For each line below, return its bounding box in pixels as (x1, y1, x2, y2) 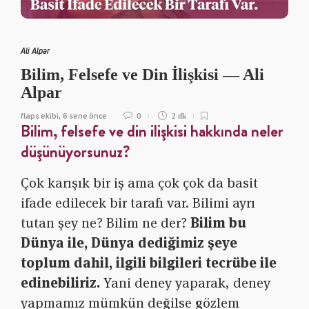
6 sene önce (63, 110, 107, 121)
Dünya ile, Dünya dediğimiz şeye (21, 234, 237, 252)
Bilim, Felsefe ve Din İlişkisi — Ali (21, 66, 264, 84)
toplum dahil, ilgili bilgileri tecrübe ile (21, 254, 277, 272)
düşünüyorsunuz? (21, 140, 130, 164)
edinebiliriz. (21, 274, 100, 292)
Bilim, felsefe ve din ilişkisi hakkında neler (21, 119, 283, 143)
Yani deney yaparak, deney (100, 274, 270, 292)
